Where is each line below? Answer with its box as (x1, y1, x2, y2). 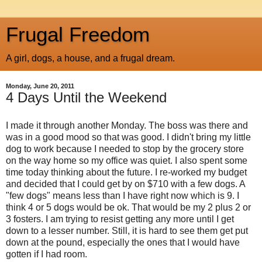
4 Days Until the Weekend (6, 89, 167, 105)
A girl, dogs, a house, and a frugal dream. (6, 53, 175, 63)
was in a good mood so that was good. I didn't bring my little (6, 132, 251, 142)
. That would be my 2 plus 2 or (127, 202, 251, 212)
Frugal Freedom (6, 23, 150, 46)
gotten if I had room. (6, 249, 87, 259)
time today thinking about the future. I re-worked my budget (6, 167, 247, 177)
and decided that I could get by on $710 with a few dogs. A (6, 178, 245, 189)
